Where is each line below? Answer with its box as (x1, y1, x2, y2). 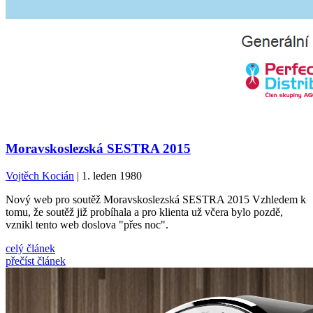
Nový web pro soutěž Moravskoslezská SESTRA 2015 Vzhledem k (6, 193, 306, 205)
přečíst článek (6, 254, 66, 267)
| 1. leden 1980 (74, 169, 142, 182)
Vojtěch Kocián (6, 169, 74, 182)
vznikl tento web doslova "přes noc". (6, 218, 168, 231)
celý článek (6, 242, 55, 254)
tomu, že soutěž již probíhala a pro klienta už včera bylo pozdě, (6, 205, 283, 218)
